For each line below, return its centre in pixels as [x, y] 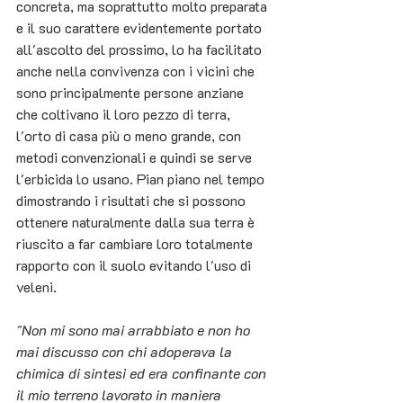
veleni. [36, 287]
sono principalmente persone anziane [132, 93]
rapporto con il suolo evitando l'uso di [135, 265]
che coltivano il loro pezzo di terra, [125, 114]
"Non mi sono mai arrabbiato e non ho [135, 330]
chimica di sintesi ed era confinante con [143, 373]
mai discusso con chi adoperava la [126, 352]
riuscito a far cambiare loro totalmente [136, 244]
